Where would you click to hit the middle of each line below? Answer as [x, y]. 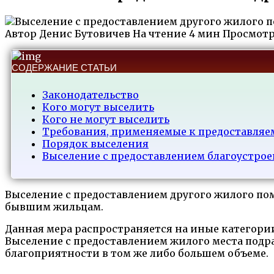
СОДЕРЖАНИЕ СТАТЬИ [64, 67]
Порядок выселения [95, 143]
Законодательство [91, 94]
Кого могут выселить [98, 107]
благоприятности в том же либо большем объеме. [137, 253]
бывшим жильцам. [54, 206]
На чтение [160, 33]
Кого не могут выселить [106, 119]
